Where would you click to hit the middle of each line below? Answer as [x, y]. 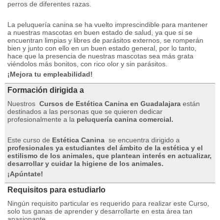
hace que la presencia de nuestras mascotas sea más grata [100, 56]
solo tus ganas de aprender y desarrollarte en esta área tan [100, 211]
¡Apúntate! [25, 174]
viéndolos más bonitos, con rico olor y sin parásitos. [87, 64]
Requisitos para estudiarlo [56, 190]
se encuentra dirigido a [143, 140]
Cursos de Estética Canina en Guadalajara [110, 104]
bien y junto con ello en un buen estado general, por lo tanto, [102, 48]
